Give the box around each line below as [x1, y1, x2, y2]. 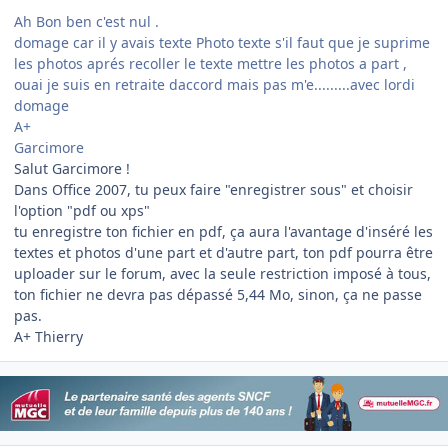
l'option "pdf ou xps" [14, 200, 150, 220]
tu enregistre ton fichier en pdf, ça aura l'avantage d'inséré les [14, 221, 433, 241]
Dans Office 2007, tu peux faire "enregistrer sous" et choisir [14, 179, 413, 199]
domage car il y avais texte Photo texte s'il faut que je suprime [14, 32, 430, 52]
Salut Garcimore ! [14, 158, 130, 178]
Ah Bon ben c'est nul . [14, 11, 159, 31]
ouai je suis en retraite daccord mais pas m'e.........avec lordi [14, 74, 415, 94]
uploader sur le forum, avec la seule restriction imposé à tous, [14, 263, 431, 283]
